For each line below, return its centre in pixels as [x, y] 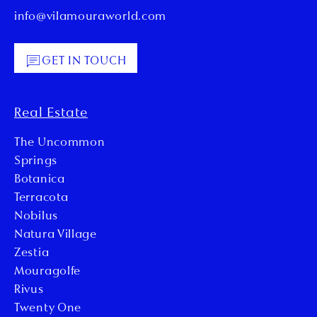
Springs [36, 162]
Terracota [41, 198]
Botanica [40, 180]
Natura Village [56, 235]
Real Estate [51, 114]
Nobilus [36, 217]
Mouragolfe [47, 272]
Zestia [32, 254]
